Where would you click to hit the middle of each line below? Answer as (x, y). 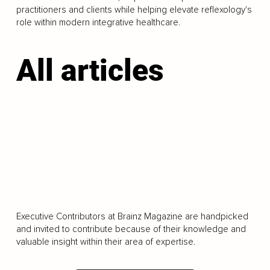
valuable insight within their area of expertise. (105, 241)
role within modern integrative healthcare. (98, 22)
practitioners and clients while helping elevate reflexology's (134, 10)
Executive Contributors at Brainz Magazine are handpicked (132, 216)
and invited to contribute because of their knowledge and (131, 229)
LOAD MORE (134, 149)
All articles (90, 71)
